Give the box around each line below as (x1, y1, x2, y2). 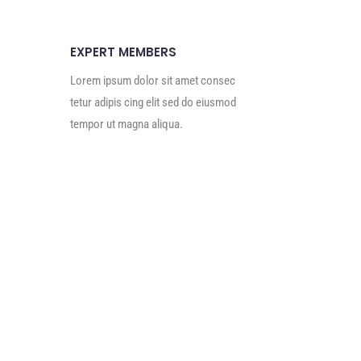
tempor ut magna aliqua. (69, 117, 183, 131)
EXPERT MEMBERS (69, 44, 176, 60)
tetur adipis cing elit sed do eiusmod (69, 95, 236, 110)
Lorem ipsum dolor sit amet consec (69, 73, 235, 88)
